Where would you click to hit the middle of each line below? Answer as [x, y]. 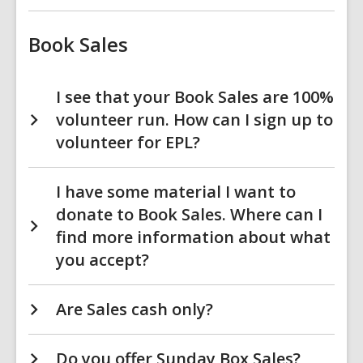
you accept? [102, 260]
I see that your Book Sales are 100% [195, 97]
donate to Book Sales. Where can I [189, 214]
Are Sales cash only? [135, 309]
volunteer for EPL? [128, 142]
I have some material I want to [176, 192]
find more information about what [193, 237]
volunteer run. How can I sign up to [194, 120]
